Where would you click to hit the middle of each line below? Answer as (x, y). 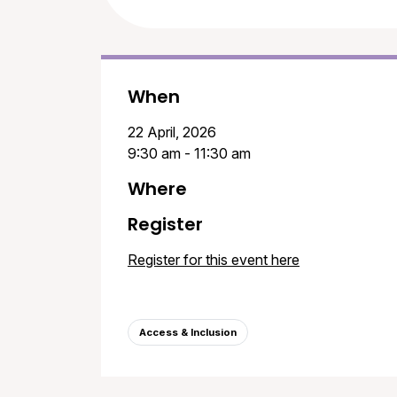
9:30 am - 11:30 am (189, 154)
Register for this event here (214, 260)
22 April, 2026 (172, 132)
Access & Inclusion (188, 333)
